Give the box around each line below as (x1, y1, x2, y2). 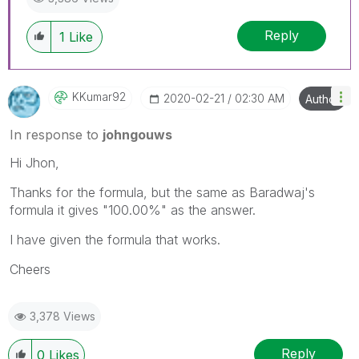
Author (305, 91, 340, 106)
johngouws (103, 126, 172, 143)
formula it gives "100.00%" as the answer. (10, 201, 256, 218)
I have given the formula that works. (10, 231, 220, 248)
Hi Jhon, (10, 154, 59, 171)
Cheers (10, 260, 50, 277)
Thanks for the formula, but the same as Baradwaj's (10, 184, 315, 200)
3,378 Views (30, 309, 95, 323)
